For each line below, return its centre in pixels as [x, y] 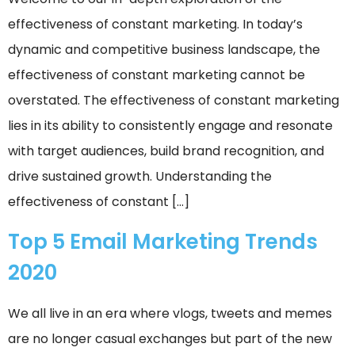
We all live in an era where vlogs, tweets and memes [170, 313]
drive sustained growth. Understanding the [140, 177]
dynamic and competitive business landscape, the [164, 50]
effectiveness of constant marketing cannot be [157, 75]
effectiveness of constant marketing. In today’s [155, 25]
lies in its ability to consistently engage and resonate [170, 126]
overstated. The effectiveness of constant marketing [174, 101]
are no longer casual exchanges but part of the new [170, 338]
